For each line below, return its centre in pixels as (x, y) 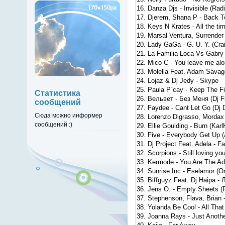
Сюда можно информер (68, 115)
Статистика (57, 93)
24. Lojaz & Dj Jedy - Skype (177, 81)
